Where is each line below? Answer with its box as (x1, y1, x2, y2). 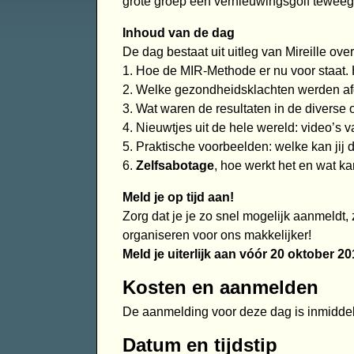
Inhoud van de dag (122, 26, 235, 40)
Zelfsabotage (135, 159, 214, 173)
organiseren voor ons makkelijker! (122, 228, 311, 243)
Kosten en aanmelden (122, 277, 318, 299)
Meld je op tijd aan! (122, 190, 234, 205)
